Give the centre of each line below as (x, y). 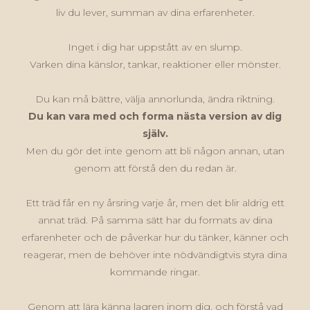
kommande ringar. (155, 272)
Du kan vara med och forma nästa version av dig (155, 117)
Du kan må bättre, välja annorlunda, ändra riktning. (155, 99)
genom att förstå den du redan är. (155, 168)
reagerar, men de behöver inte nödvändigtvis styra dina (155, 255)
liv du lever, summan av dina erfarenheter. (155, 13)
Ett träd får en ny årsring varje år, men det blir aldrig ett (155, 203)
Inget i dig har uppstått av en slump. (155, 47)
